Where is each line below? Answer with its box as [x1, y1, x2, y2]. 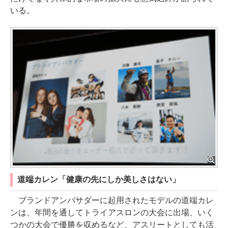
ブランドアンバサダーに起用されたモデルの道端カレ [10, 195, 214, 205]
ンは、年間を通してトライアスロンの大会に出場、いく [10, 208, 214, 217]
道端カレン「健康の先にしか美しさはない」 [17, 175, 180, 184]
